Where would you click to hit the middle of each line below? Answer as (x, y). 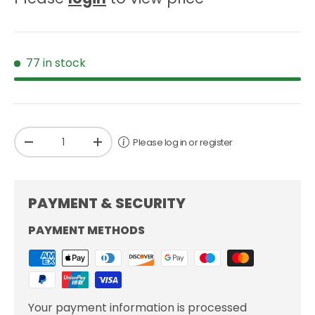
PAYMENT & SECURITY (107, 204)
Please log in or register (183, 142)
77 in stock (56, 63)
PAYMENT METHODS (86, 231)
